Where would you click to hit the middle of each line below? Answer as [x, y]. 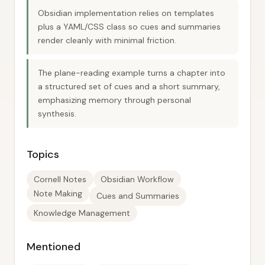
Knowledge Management [82, 213]
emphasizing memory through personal [114, 100]
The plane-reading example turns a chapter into [132, 73]
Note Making [58, 193]
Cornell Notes [60, 179]
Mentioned [54, 247]
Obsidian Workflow [137, 179]
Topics [43, 154]
